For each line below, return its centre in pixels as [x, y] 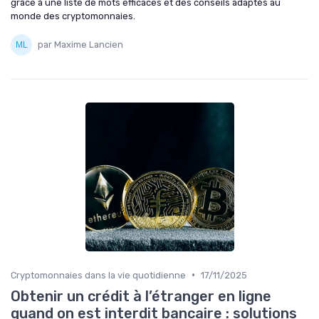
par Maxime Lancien [80, 45]
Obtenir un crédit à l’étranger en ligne [141, 296]
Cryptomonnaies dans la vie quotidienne [98, 275]
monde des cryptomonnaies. [73, 16]
